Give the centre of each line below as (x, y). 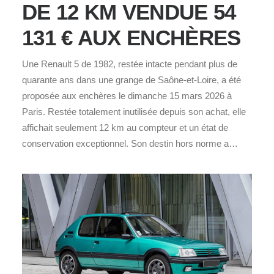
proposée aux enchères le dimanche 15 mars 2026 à (127, 95)
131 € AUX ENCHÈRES (131, 37)
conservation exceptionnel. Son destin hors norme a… (130, 143)
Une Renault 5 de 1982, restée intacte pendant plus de (130, 64)
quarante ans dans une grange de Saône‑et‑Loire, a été (131, 80)
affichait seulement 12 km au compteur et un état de (125, 127)
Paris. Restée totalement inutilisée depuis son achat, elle (134, 111)
